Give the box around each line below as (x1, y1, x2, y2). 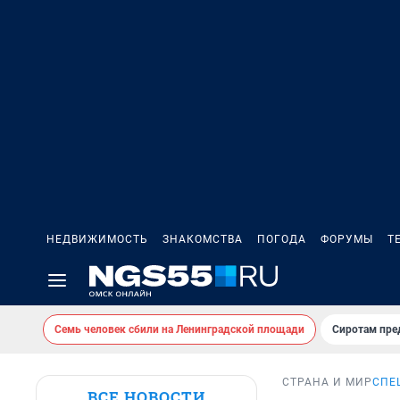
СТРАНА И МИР (282, 376, 372, 389)
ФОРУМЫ (321, 233, 373, 246)
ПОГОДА (257, 233, 306, 246)
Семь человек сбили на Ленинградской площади (54, 323, 304, 336)
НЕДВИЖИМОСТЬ (46, 233, 148, 246)
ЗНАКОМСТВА (162, 233, 243, 246)
